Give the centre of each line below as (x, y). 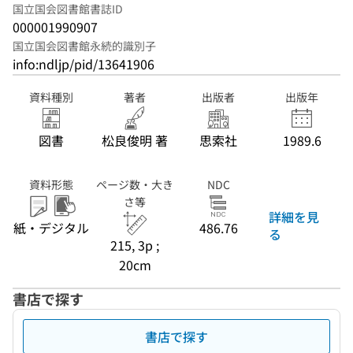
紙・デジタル (51, 228)
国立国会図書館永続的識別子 (84, 46)
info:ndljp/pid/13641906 (84, 64)
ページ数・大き (135, 184)
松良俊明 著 (135, 140)
